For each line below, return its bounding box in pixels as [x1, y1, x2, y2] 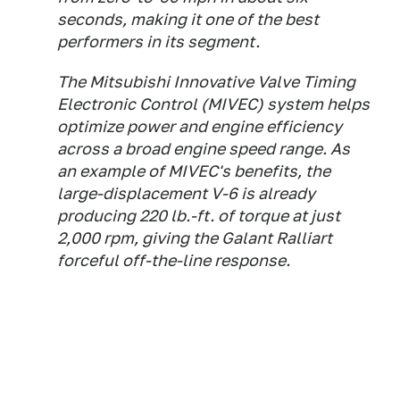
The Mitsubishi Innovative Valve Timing [57, 72, 355, 91]
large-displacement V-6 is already [57, 184, 315, 203]
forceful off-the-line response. [57, 251, 290, 270]
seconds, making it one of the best [57, 10, 319, 29]
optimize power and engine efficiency [57, 117, 342, 136]
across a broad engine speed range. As [57, 139, 350, 158]
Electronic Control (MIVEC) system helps [57, 95, 370, 113]
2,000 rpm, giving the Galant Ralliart [57, 229, 332, 247]
